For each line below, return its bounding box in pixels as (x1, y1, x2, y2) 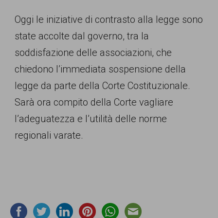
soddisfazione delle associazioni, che (15, 46, 172, 58)
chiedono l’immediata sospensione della (15, 63, 186, 75)
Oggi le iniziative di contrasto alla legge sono (15, 13, 203, 25)
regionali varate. (15, 129, 83, 141)
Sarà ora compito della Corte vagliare (15, 96, 173, 108)
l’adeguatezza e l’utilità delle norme (15, 112, 167, 125)
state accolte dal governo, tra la (15, 30, 149, 42)
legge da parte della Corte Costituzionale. (15, 79, 190, 91)
